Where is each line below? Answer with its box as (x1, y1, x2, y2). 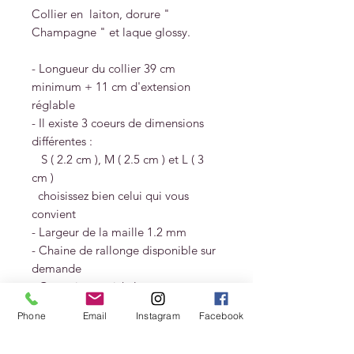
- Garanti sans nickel (32, 279, 137, 295)
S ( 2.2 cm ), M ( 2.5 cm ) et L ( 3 (32, 152, 204, 168)
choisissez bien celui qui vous (32, 188, 189, 204)
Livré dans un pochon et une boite (32, 315, 209, 331)
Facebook (198, 309, 244, 322)
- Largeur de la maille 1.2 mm (32, 224, 186, 240)
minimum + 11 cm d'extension (32, 79, 190, 95)
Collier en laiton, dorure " (32, 6, 170, 22)
